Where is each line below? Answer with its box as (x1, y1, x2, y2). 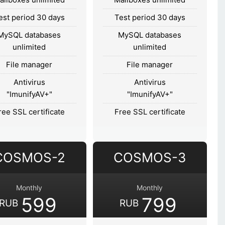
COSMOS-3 (113, 149, 186, 165)
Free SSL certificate (114, 106, 185, 117)
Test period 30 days (114, 12, 185, 22)
